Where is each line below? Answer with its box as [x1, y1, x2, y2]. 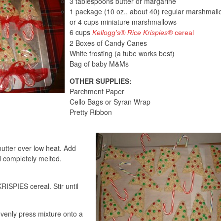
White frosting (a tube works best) [70, 48, 175, 58]
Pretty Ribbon [70, 107, 112, 117]
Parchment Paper [70, 86, 124, 96]
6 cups [70, 27, 92, 37]
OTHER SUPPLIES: [70, 75, 132, 86]
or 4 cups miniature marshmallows [70, 16, 177, 27]
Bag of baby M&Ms [70, 58, 129, 69]
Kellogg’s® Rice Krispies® [92, 28, 173, 37]
